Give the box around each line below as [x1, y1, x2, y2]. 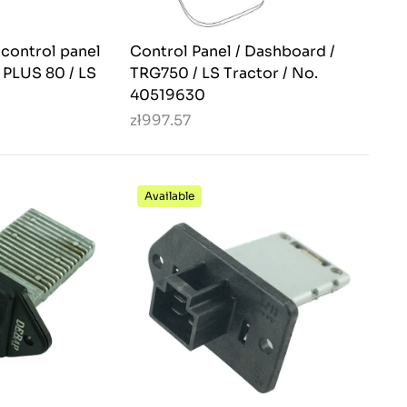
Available [144, 189, 194, 203]
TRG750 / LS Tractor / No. [130, 64, 318, 84]
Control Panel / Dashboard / [130, 42, 335, 62]
